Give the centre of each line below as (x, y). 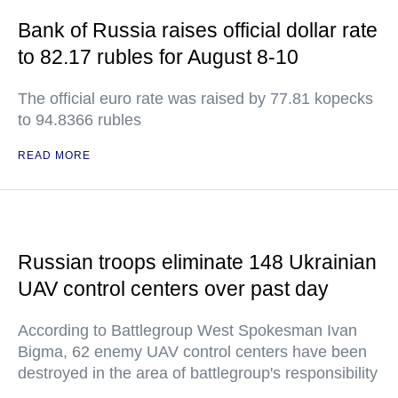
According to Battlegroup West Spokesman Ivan (187, 330)
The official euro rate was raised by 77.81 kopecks (195, 99)
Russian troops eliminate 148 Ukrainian (197, 262)
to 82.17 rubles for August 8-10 (158, 57)
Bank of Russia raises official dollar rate (198, 30)
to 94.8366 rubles (80, 120)
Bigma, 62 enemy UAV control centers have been (192, 352)
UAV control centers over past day (173, 289)
